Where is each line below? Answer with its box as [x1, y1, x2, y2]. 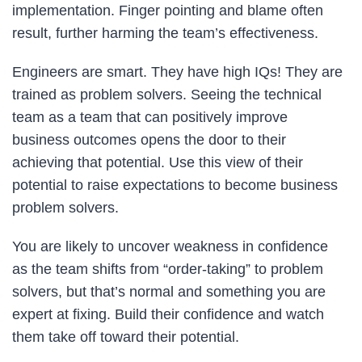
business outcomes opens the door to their [12, 131, 286, 148]
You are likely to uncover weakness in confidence [12, 238, 328, 255]
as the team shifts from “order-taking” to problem [12, 260, 323, 277]
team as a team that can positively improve [12, 108, 288, 125]
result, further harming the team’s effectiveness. [12, 24, 318, 41]
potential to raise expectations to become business [12, 176, 338, 193]
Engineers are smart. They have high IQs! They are [12, 63, 343, 80]
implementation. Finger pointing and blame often [12, 2, 323, 19]
